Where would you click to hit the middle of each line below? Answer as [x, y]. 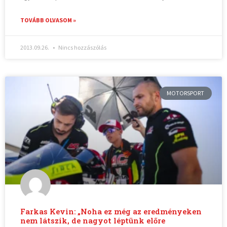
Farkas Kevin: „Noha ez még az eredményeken [111, 212]
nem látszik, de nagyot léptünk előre [93, 221]
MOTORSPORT [186, 93]
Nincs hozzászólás [82, 47]
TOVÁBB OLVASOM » [48, 20]
